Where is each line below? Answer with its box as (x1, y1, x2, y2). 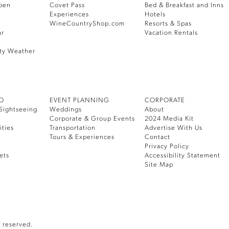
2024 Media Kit (145, 116, 194, 123)
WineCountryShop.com (50, 20, 125, 28)
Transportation (50, 125, 96, 132)
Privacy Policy (145, 143, 190, 150)
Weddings (50, 106, 82, 113)
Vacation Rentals (145, 30, 198, 37)
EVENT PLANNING (50, 97, 110, 104)
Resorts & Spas (145, 20, 192, 28)
